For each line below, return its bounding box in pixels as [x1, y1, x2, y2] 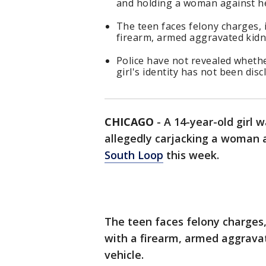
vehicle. [104, 248, 144, 262]
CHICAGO [104, 115, 154, 129]
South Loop [104, 148, 163, 163]
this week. [163, 148, 222, 163]
